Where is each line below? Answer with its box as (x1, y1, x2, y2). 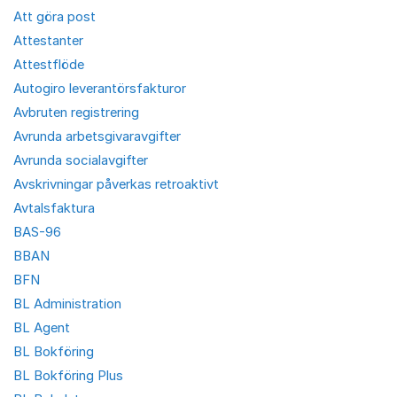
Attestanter (13, 32, 83, 49)
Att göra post (13, 8, 96, 25)
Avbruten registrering (13, 104, 139, 121)
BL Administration (13, 295, 121, 312)
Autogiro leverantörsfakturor (13, 80, 186, 97)
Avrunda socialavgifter (13, 152, 148, 168)
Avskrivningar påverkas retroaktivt (13, 175, 219, 192)
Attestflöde (13, 56, 84, 73)
